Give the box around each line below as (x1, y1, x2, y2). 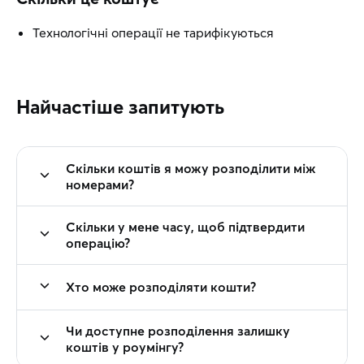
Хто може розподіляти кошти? (66, 279, 256, 295)
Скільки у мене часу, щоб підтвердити (66, 219, 305, 235)
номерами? (66, 176, 134, 193)
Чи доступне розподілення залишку (66, 323, 290, 339)
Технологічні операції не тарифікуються (32, 24, 274, 41)
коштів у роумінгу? (66, 339, 184, 355)
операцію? (66, 235, 130, 251)
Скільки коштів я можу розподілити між (66, 160, 316, 176)
